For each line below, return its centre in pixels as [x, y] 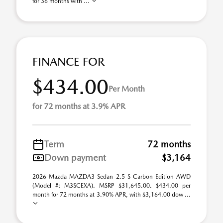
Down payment [75, 158]
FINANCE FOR [68, 62]
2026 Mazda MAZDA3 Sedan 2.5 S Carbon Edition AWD [111, 177]
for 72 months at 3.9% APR [79, 106]
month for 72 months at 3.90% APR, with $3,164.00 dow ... [111, 195]
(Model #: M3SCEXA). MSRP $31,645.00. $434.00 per [111, 186]
